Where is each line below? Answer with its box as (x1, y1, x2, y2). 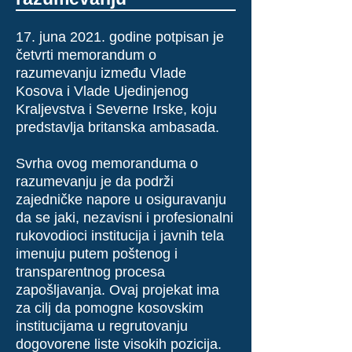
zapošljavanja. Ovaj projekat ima (16, 282, 219, 298)
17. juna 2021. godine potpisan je (16, 29, 224, 45)
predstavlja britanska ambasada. (16, 119, 219, 135)
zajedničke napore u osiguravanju (16, 192, 226, 207)
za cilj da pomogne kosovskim (16, 300, 203, 316)
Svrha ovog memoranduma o (16, 156, 198, 171)
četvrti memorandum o (16, 47, 156, 63)
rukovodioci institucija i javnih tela (16, 228, 224, 244)
